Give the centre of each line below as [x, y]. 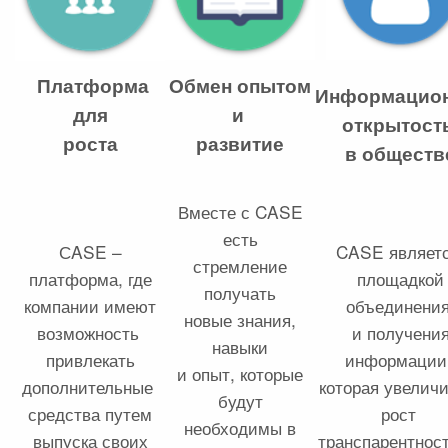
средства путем [90, 413]
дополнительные [90, 386]
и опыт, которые [240, 373]
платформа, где [90, 278]
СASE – [90, 251]
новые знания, [240, 319]
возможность [90, 332]
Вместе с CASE [240, 211]
